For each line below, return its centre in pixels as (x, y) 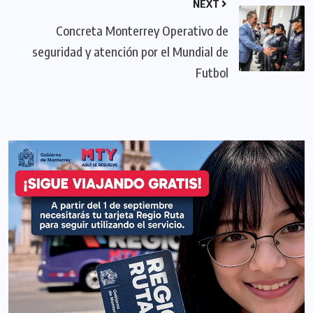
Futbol (212, 72)
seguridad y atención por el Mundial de (130, 51)
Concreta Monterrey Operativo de (142, 30)
